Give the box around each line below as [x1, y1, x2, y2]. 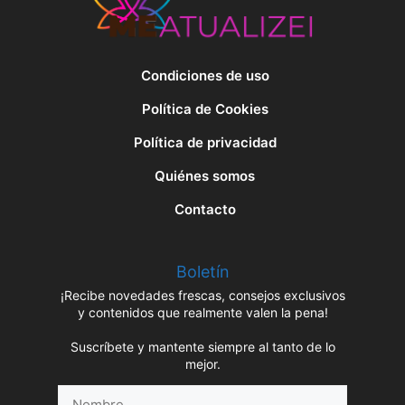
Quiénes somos [155, 166, 255, 184]
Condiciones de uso [140, 67, 269, 85]
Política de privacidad [133, 133, 277, 151]
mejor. [184, 356, 221, 372]
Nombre [57, 385, 108, 403]
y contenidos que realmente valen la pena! [77, 305, 328, 321]
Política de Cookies [141, 100, 268, 118]
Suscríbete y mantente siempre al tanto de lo [70, 339, 335, 355]
